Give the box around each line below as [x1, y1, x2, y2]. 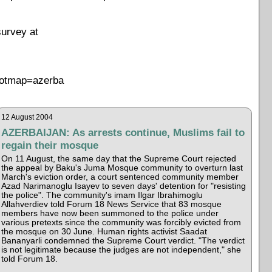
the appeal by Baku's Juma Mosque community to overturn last [1, 163, 243, 172]
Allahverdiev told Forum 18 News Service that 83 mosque [1, 199, 222, 209]
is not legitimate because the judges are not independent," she [1, 245, 242, 254]
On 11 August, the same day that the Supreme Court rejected [1, 154, 237, 163]
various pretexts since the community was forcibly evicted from [1, 217, 242, 227]
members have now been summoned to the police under [1, 208, 219, 218]
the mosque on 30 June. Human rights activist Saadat [1, 226, 208, 236]
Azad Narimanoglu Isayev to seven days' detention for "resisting [1, 181, 246, 191]
